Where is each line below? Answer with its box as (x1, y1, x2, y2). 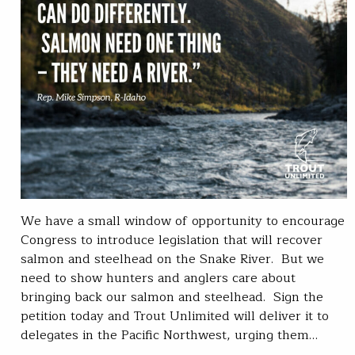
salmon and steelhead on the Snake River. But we (21, 249, 324, 270)
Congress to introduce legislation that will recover (21, 230, 323, 251)
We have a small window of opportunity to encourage (21, 211, 345, 232)
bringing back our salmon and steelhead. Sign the (21, 287, 323, 308)
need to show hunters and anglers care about (21, 268, 296, 289)
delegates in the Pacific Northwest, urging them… (21, 325, 318, 346)
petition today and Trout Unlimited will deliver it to (21, 306, 329, 327)
